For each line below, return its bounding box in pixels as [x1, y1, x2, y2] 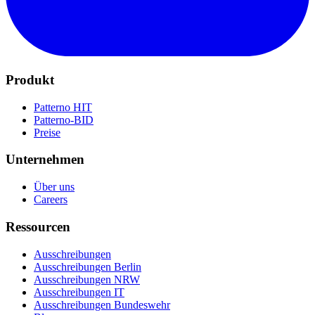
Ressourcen [6, 219, 70, 234]
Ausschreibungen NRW [34, 273, 140, 285]
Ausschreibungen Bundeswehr [34, 298, 170, 311]
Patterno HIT [34, 101, 92, 113]
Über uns [34, 181, 75, 193]
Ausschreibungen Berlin [34, 260, 141, 273]
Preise [34, 126, 60, 139]
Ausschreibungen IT [34, 285, 124, 298]
